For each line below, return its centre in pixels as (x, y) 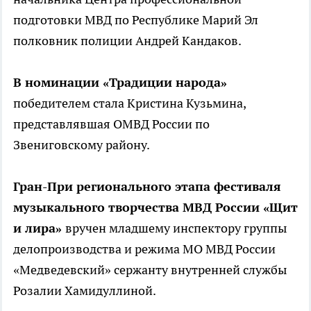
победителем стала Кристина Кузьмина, (129, 103)
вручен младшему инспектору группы (176, 228)
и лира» (39, 228)
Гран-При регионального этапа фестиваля (147, 187)
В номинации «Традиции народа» (120, 83)
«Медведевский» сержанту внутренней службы (150, 270)
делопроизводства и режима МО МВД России (144, 249)
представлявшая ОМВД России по (111, 124)
